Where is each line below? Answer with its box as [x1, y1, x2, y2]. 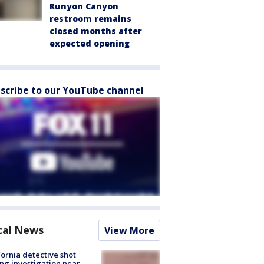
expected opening [49, 38, 130, 49]
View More [104, 224, 154, 237]
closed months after [49, 25, 142, 37]
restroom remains [49, 13, 131, 24]
